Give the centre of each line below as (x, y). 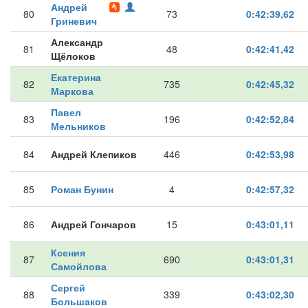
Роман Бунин (82, 189)
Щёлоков (73, 56)
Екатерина (76, 77)
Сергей (68, 287)
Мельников (78, 126)
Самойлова (79, 266)
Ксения (68, 252)
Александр (77, 42)
